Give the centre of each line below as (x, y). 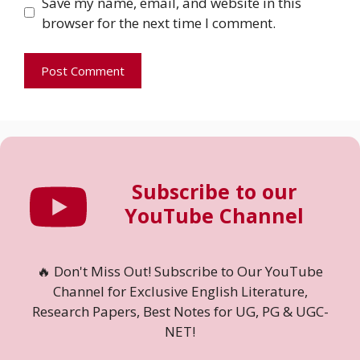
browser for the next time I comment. (158, 22)
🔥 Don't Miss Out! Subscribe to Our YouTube (180, 272)
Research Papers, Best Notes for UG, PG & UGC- (180, 312)
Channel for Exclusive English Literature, (180, 292)
